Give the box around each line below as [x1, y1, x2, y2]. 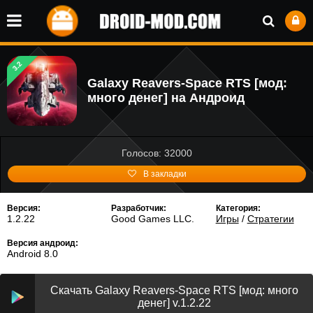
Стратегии [247, 213, 294, 224]
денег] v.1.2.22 [137, 297, 211, 309]
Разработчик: [111, 203, 167, 213]
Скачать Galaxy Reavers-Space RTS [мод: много [50, 284, 298, 296]
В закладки [143, 169, 187, 179]
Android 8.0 [7, 248, 58, 259]
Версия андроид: [7, 238, 78, 248]
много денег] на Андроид [87, 91, 245, 105]
